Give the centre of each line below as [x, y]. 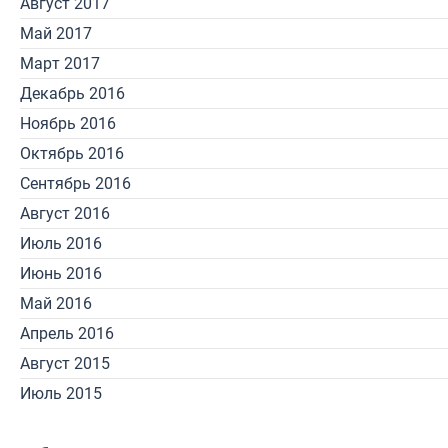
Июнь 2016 [61, 273]
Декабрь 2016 [72, 93]
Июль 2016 [61, 243]
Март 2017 [60, 63]
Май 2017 [56, 33]
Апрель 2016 [67, 333]
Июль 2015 [61, 393]
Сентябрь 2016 [75, 183]
